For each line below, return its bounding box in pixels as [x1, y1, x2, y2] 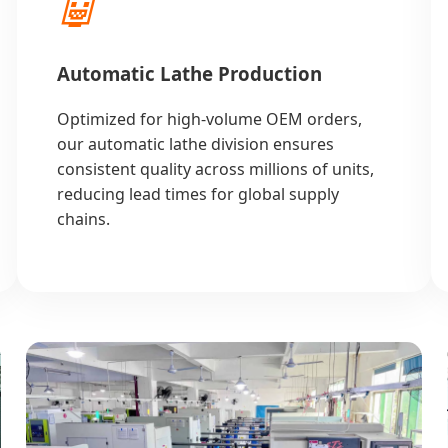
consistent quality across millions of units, [57, 157, 375, 180]
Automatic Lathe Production [57, 61, 323, 87]
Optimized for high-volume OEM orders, [57, 107, 363, 130]
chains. [57, 207, 111, 230]
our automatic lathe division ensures [57, 132, 335, 155]
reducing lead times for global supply [57, 182, 340, 205]
